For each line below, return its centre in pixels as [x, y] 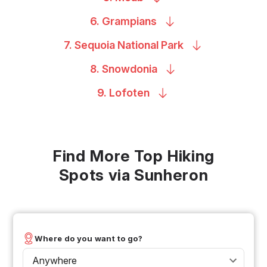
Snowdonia [129, 69]
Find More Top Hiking [133, 156]
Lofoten [129, 92]
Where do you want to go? [89, 238]
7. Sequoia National [112, 45]
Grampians [129, 21]
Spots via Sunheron [133, 175]
